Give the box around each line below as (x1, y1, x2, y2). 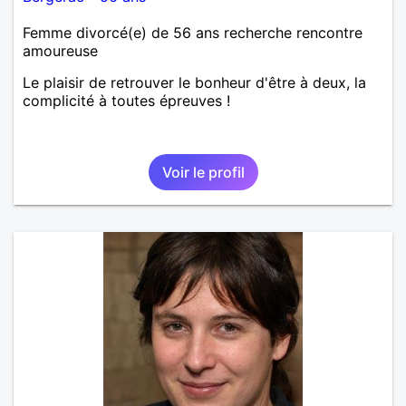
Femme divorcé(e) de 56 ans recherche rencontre (23, 23, 362, 42)
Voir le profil (161, 162, 245, 181)
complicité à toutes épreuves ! (23, 91, 230, 110)
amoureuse (23, 41, 98, 60)
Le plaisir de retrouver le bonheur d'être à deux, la (23, 72, 366, 92)
